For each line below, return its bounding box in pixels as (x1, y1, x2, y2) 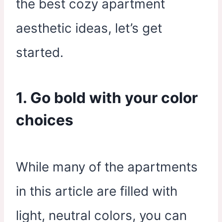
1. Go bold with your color (16, 89, 198, 107)
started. (16, 45, 63, 60)
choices (16, 111, 73, 129)
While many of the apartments (16, 159, 198, 174)
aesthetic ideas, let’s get (16, 20, 162, 36)
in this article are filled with (16, 183, 177, 199)
